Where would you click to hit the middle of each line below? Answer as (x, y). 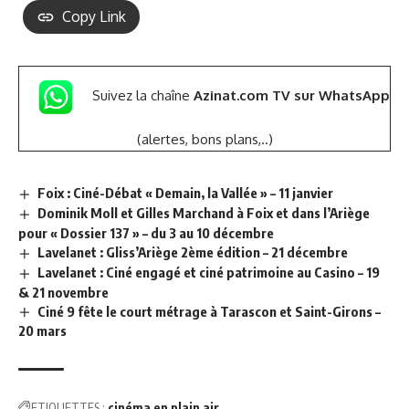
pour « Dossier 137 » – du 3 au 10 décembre (146, 232)
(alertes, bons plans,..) (204, 139)
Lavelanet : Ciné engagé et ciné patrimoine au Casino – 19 (209, 272)
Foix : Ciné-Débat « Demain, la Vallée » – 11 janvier (186, 192)
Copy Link (94, 17)
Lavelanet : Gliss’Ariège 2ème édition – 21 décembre (193, 252)
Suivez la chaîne (143, 96)
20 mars (42, 331)
